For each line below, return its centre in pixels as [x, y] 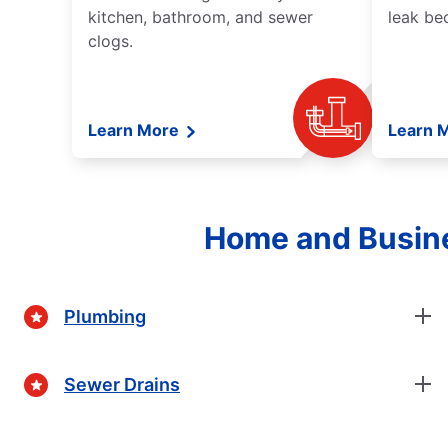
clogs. [110, 41]
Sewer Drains [122, 384]
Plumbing [105, 316]
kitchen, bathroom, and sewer [200, 17]
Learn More [135, 130]
